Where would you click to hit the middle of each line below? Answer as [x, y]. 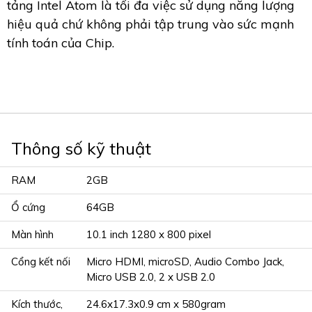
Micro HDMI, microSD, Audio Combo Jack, [185, 262]
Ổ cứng [28, 208]
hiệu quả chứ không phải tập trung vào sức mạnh [150, 24]
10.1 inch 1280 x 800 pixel [149, 235]
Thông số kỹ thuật [81, 149]
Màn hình [32, 235]
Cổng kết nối [41, 262]
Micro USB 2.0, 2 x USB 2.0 [151, 277]
